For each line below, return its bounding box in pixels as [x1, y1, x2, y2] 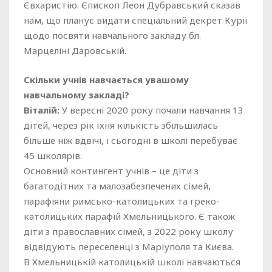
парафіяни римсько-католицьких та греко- [24, 195, 220, 207]
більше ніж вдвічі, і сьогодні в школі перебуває [24, 134, 237, 146]
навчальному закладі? [24, 89, 129, 101]
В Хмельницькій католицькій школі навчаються [24, 256, 240, 268]
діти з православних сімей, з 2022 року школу [24, 225, 233, 237]
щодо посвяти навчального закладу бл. [24, 29, 201, 41]
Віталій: [24, 104, 59, 116]
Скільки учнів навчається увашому [24, 73, 189, 86]
